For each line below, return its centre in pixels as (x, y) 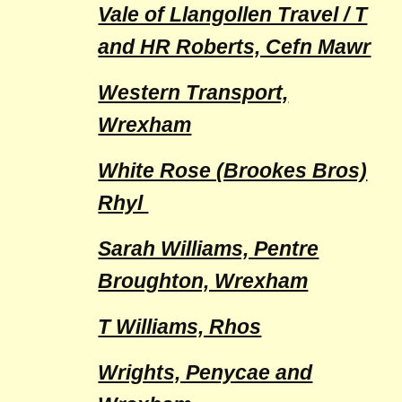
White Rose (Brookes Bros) (233, 170)
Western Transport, (193, 92)
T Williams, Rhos (180, 327)
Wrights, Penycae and (205, 372)
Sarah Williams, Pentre (209, 249)
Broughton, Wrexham (203, 281)
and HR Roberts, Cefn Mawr (235, 47)
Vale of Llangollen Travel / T (233, 14)
